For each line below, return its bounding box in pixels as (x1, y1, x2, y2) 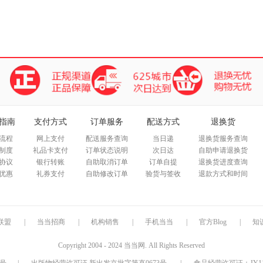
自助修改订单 (86, 170, 128, 178)
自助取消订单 (86, 158, 128, 166)
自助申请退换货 (198, 146, 248, 154)
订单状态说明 (86, 146, 128, 154)
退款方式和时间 (198, 170, 248, 178)
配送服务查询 (86, 134, 128, 143)
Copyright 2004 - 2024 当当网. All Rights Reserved (58, 241, 205, 249)
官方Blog (198, 218, 227, 226)
